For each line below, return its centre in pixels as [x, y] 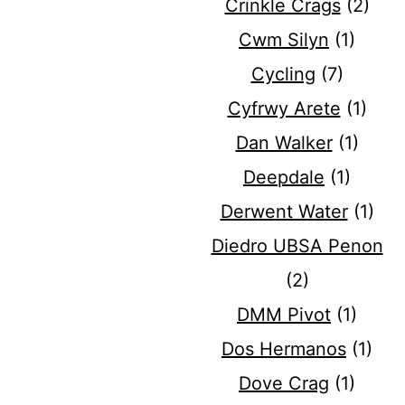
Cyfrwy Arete [284, 109]
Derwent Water [284, 212]
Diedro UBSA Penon [297, 246]
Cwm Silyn [284, 40]
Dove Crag [284, 384]
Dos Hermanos [284, 349]
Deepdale [284, 178]
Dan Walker [284, 143]
